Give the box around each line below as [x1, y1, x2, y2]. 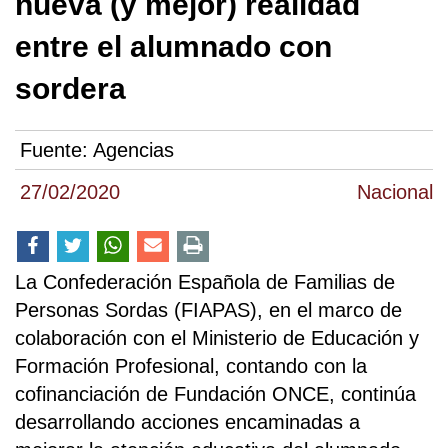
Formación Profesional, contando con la [15, 355, 367, 378]
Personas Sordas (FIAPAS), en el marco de [15, 299, 402, 322]
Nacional [357, 181, 433, 204]
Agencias [93, 139, 174, 162]
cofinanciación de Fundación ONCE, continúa [15, 383, 416, 406]
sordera [15, 72, 126, 105]
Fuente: [20, 139, 93, 162]
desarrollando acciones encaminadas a [15, 411, 360, 434]
